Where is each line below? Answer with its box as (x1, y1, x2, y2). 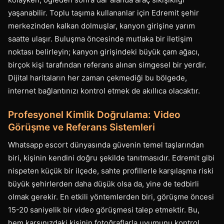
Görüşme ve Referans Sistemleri (8, 121, 155, 133)
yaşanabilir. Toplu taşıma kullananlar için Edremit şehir (8, 8, 199, 17)
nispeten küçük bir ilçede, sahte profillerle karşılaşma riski (8, 166, 213, 175)
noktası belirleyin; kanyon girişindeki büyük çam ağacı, (8, 47, 199, 56)
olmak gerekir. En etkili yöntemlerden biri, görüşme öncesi (8, 192, 214, 201)
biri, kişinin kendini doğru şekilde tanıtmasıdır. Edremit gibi (8, 153, 214, 162)
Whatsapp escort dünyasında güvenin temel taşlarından (8, 140, 204, 149)
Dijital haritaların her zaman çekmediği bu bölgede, (8, 73, 187, 82)
